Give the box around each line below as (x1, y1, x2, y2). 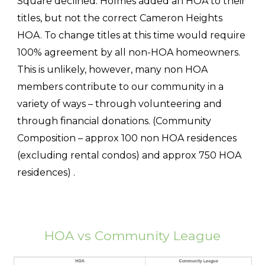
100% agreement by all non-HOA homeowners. (17, 46, 241, 58)
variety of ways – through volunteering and (17, 98, 222, 109)
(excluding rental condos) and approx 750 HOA (17, 149, 242, 161)
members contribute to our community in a (17, 80, 224, 92)
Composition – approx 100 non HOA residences (17, 132, 237, 144)
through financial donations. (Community (17, 115, 212, 127)
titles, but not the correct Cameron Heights (17, 12, 223, 24)
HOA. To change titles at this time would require (17, 29, 246, 41)
